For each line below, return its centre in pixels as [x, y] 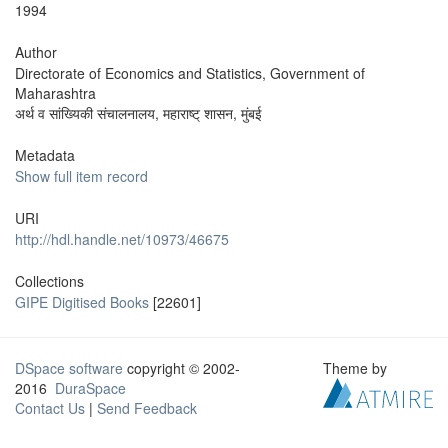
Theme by [357, 368]
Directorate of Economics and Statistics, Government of [190, 73]
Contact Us [50, 408]
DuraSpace [90, 388]
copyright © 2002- [181, 368]
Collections [49, 281]
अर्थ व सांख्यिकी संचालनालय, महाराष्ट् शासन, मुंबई [138, 113]
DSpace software [69, 368]
